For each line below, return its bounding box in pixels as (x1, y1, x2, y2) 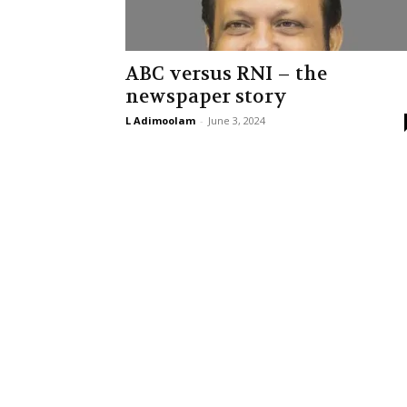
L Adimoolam (125, 114, 195, 127)
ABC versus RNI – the (125, 62, 327, 86)
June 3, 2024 (208, 114, 265, 127)
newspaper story (125, 84, 287, 109)
